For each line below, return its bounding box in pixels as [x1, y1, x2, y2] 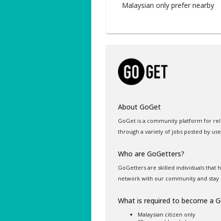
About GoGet [117, 102, 161, 111]
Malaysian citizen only [137, 211, 195, 218]
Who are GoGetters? [117, 149, 184, 158]
